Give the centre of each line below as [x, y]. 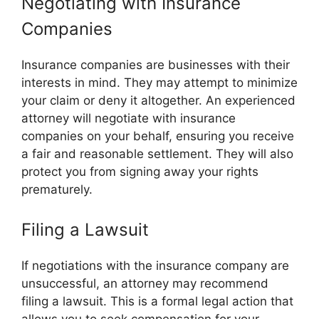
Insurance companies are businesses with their [156, 65]
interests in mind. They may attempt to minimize [159, 83]
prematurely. [57, 189]
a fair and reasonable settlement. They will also [157, 154]
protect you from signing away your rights [140, 172]
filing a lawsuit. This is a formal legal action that [157, 301]
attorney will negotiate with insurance [129, 118]
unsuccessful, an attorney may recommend [145, 283]
